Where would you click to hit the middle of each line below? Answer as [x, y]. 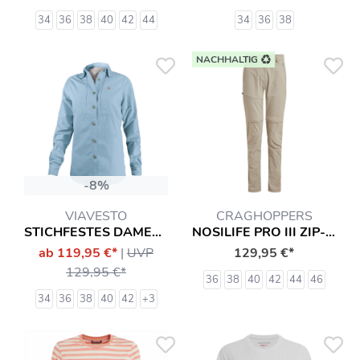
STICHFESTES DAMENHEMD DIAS [157, 232]
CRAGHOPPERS [264, 216]
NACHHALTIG [227, 59]
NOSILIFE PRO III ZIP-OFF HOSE [330, 232]
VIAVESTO [96, 216]
